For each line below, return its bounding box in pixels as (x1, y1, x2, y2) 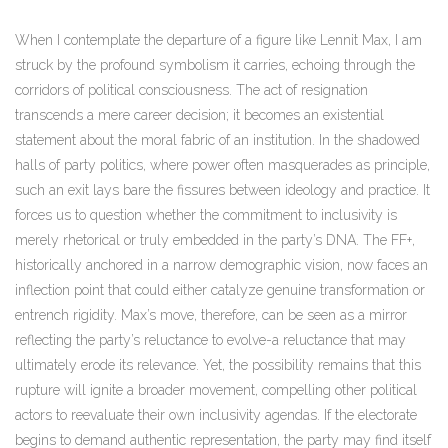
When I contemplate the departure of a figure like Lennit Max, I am (15, 32, 422, 49)
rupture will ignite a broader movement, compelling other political (15, 382, 417, 399)
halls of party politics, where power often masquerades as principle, (15, 157, 430, 174)
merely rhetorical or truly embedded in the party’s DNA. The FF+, (15, 232, 415, 249)
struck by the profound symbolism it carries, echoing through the (15, 57, 415, 74)
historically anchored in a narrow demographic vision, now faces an (15, 257, 428, 274)
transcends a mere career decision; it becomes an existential (15, 107, 384, 124)
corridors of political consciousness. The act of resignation (15, 82, 368, 99)
